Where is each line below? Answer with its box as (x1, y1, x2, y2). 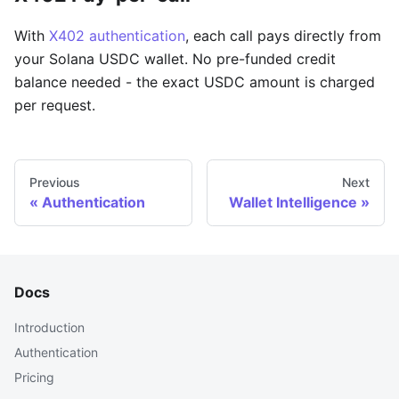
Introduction (14, 320, 85, 335)
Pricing (14, 370, 54, 385)
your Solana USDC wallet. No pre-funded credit (14, 49, 336, 68)
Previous (29, 174, 80, 190)
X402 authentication (49, 26, 185, 45)
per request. (14, 95, 95, 114)
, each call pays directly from (185, 26, 381, 45)
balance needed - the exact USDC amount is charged (14, 72, 375, 91)
